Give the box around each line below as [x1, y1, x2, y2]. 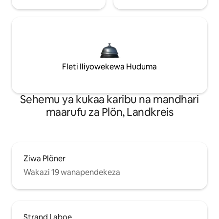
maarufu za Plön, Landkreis [45, 105, 174, 120]
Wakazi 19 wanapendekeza [23, 167, 120, 178]
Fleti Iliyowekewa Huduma [62, 62, 157, 72]
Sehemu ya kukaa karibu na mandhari [20, 92, 199, 107]
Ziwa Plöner [23, 153, 66, 164]
